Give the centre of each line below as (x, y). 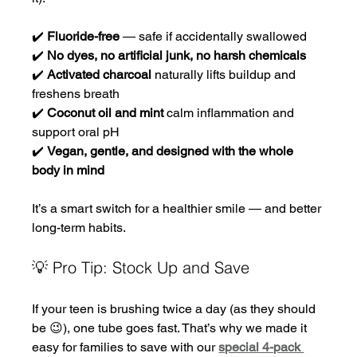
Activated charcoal (100, 74)
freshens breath (76, 93)
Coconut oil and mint (106, 112)
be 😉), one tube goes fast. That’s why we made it (171, 328)
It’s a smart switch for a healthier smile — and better (178, 208)
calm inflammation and (231, 112)
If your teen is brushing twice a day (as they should (176, 308)
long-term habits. (79, 227)
